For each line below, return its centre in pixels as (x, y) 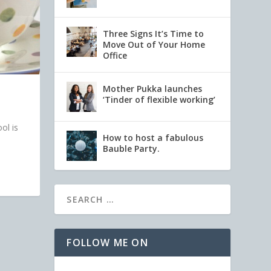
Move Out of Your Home (154, 44)
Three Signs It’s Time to (154, 33)
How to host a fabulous (153, 137)
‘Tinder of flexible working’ (159, 99)
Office (115, 55)
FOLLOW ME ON (107, 242)
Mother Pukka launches (153, 88)
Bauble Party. (132, 148)
